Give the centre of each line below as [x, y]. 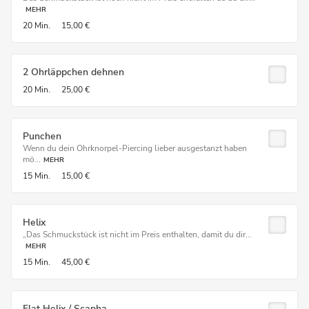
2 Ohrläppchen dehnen [73, 72]
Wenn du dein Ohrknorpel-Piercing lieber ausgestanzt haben [135, 148]
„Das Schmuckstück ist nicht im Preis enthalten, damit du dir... [137, 235]
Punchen [42, 136]
